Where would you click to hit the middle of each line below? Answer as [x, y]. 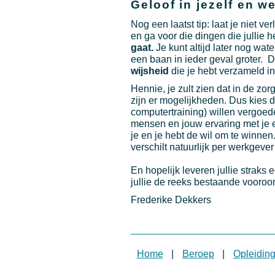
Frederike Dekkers [171, 199]
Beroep [198, 254]
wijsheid [150, 71]
